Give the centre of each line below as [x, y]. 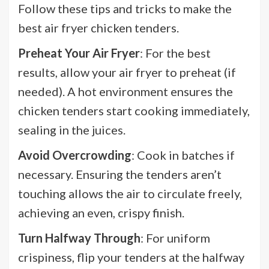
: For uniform [175, 237]
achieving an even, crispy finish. [101, 212]
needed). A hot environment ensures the [125, 91]
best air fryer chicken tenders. [98, 27]
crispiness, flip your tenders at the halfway [131, 257]
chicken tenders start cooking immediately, [134, 110]
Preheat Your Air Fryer [79, 53]
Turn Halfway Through [79, 237]
